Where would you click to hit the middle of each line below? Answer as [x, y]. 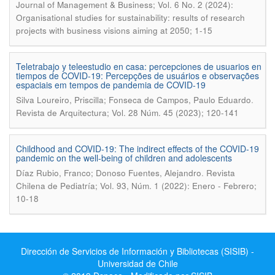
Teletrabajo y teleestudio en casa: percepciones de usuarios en [139, 66]
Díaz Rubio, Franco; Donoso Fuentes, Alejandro [109, 173]
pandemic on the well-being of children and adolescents [124, 158]
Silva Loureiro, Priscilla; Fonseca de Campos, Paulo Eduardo [134, 100]
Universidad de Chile [137, 263]
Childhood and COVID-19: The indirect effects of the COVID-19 [137, 149]
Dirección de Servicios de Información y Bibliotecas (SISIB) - [137, 251]
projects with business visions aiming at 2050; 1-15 [114, 30]
